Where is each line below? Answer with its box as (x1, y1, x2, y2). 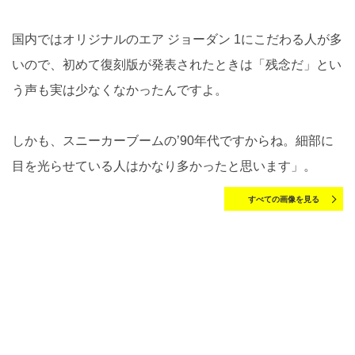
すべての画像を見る (248, 195, 319, 204)
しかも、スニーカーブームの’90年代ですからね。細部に (12, 134, 334, 148)
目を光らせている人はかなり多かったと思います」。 (12, 159, 316, 174)
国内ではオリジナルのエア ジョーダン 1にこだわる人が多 (12, 32, 342, 47)
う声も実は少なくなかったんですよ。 (12, 83, 227, 97)
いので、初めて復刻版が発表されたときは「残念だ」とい (12, 58, 342, 72)
